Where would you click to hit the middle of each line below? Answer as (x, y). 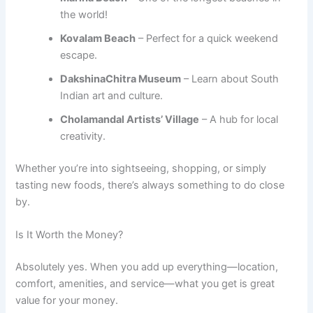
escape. (79, 55)
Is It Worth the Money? (70, 235)
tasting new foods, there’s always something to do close (150, 185)
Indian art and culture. (112, 95)
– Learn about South (230, 79)
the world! (84, 14)
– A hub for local (239, 119)
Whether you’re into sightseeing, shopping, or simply (141, 168)
